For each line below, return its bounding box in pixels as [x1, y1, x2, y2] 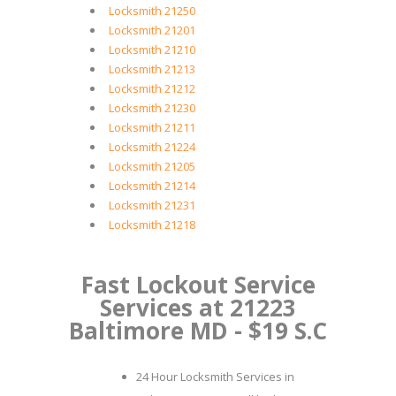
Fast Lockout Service [80, 269, 316, 301]
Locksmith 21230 [109, 100, 195, 116]
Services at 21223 [100, 292, 296, 324]
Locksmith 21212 [109, 80, 195, 96]
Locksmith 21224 [109, 139, 195, 155]
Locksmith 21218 [109, 217, 195, 232]
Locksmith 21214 [109, 178, 195, 194]
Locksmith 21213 [109, 61, 195, 77]
